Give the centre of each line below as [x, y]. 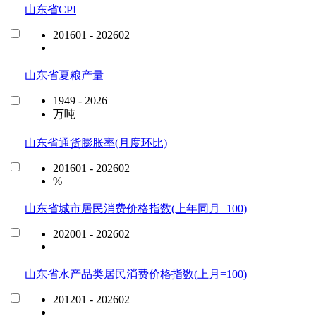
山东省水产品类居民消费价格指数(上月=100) [136, 274]
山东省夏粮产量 [64, 75]
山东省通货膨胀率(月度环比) [96, 142]
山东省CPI [50, 9]
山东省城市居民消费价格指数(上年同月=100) [136, 208]
